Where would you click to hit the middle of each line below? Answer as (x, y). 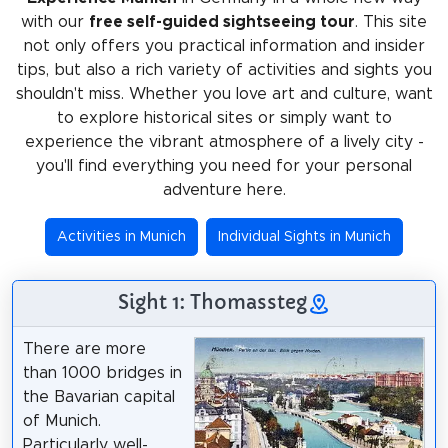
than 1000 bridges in (102, 372)
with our (55, 21)
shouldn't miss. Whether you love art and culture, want (224, 93)
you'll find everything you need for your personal (224, 165)
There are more (84, 348)
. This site (391, 21)
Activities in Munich (121, 236)
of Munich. (61, 420)
